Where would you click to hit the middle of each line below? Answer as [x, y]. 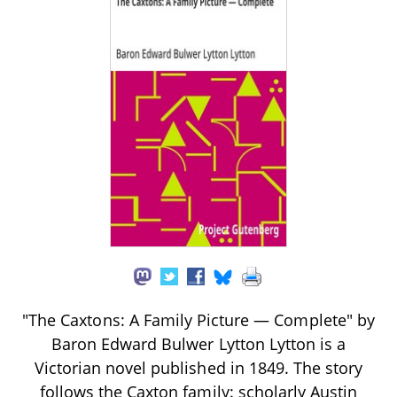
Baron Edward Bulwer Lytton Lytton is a [198, 343]
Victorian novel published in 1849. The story [198, 367]
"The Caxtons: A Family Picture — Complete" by [198, 319]
